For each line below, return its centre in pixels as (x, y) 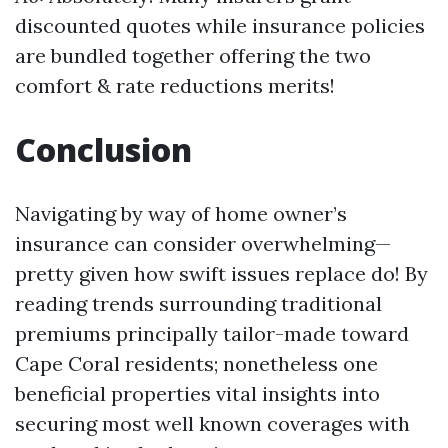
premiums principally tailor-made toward (212, 333)
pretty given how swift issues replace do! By (221, 273)
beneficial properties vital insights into (197, 393)
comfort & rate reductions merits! (175, 85)
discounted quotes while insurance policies (220, 25)
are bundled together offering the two (193, 55)
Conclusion (103, 149)
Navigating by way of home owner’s (181, 213)
